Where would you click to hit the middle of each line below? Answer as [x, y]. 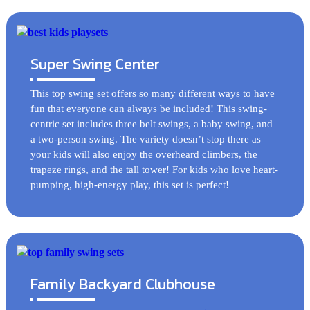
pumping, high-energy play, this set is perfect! [129, 184]
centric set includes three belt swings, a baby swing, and [151, 124]
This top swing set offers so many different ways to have [152, 93]
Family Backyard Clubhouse [122, 284]
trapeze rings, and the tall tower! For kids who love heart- [154, 169]
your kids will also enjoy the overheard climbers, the [144, 154]
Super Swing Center [95, 64]
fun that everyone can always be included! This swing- [148, 108]
